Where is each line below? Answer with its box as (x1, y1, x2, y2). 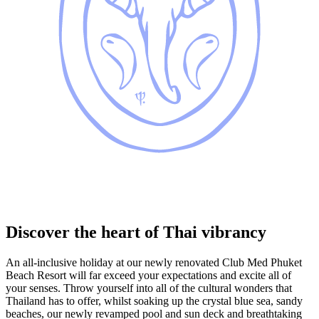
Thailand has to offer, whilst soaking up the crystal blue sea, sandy (6, 295, 303, 307)
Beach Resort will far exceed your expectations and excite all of (6, 269, 291, 281)
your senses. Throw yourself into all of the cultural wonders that (6, 282, 292, 294)
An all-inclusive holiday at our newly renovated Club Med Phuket (6, 256, 302, 268)
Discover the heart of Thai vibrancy (6, 223, 266, 242)
